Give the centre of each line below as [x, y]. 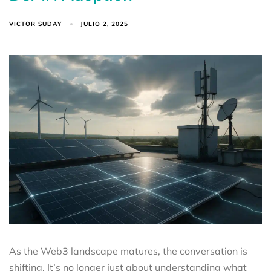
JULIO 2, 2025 [105, 24]
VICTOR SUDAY [35, 24]
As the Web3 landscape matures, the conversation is [128, 251]
